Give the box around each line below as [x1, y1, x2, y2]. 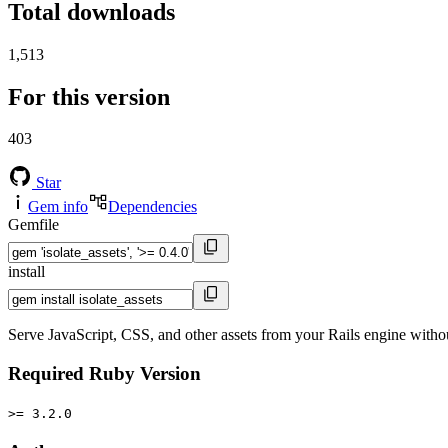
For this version [8, 83, 170, 110]
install [8, 263, 45, 281]
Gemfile [8, 216, 59, 234]
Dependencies [108, 198, 197, 216]
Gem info [28, 198, 88, 216]
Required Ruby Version [8, 363, 201, 385]
